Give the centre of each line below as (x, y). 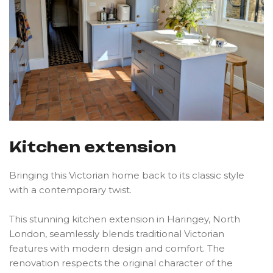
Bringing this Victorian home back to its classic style (127, 175)
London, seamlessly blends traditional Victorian (117, 234)
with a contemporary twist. (70, 190)
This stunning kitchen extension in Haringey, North (125, 219)
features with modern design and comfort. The (117, 249)
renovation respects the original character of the (121, 263)
